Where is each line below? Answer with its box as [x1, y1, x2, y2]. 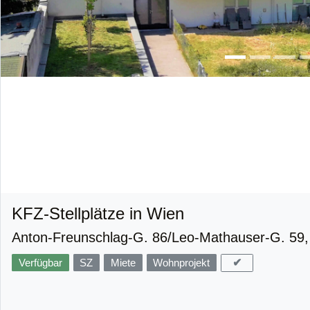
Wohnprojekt [153, 256, 210, 268]
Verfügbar [18, 256, 62, 268]
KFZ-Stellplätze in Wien [12, 203, 184, 223]
